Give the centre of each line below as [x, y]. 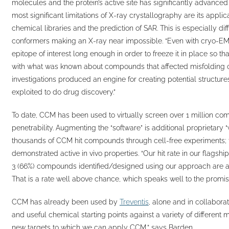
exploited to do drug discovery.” [63, 92]
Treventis [134, 202]
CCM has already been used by [65, 202]
